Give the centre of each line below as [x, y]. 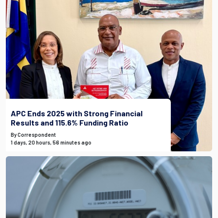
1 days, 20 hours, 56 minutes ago [51, 142]
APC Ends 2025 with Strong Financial [77, 113]
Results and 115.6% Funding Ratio [70, 122]
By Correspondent [33, 135]
